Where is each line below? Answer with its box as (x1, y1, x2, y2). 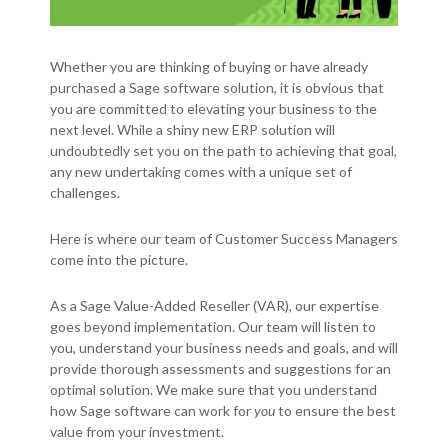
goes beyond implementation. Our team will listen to (50, 318, 376, 336)
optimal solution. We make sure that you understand (50, 381, 377, 399)
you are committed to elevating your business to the (50, 100, 377, 118)
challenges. (50, 184, 120, 202)
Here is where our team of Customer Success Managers (50, 230, 398, 248)
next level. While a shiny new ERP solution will (50, 121, 335, 139)
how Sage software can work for (50, 402, 254, 420)
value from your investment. (50, 423, 224, 441)
